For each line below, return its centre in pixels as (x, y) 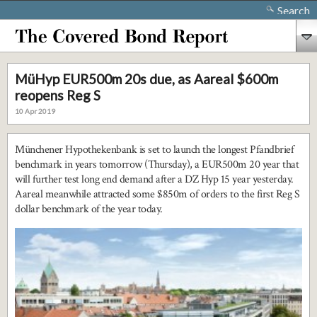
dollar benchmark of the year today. (89, 209)
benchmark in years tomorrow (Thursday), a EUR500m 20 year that (157, 165)
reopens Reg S (58, 95)
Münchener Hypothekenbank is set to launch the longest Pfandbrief (154, 150)
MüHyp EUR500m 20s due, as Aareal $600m (146, 79)
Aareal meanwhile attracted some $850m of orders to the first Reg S (157, 194)
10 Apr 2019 (35, 111)
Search (294, 10)
